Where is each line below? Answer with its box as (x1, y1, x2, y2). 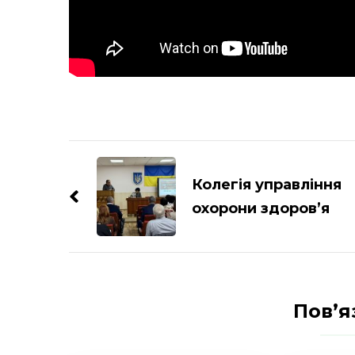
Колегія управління (192, 175, 342, 193)
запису (68, 186, 144, 211)
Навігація (68, 139, 171, 163)
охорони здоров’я (192, 199, 330, 217)
